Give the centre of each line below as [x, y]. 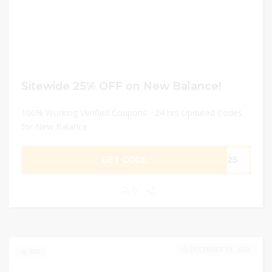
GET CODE [125, 160]
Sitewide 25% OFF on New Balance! [121, 86]
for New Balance [54, 127]
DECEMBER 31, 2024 [220, 250]
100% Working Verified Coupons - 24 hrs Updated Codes [132, 113]
